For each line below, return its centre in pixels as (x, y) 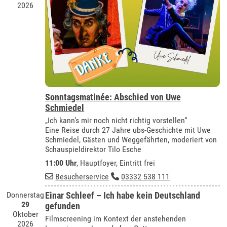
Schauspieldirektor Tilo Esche (93, 149)
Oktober (25, 214)
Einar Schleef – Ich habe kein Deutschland (123, 196)
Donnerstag (26, 195)
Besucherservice (82, 176)
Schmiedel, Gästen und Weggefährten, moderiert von (131, 139)
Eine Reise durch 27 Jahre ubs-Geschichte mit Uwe (128, 130)
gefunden (63, 206)
